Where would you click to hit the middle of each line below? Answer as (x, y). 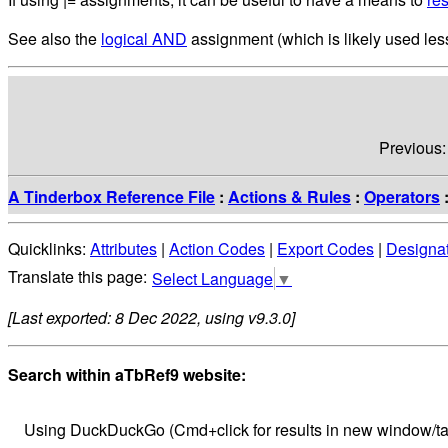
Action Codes (217, 249)
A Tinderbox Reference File (111, 196)
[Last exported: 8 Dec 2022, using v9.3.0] (151, 318)
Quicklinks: (49, 249)
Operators (402, 196)
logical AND (144, 38)
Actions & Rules (289, 196)
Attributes (123, 249)
